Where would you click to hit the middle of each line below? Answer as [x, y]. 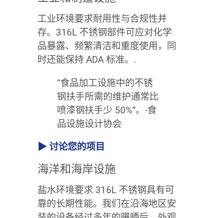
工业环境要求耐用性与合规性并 [102, 19]
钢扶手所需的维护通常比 [108, 96]
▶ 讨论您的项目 [71, 146]
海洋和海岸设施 [76, 169]
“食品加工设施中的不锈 [105, 83]
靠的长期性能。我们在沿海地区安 [107, 203]
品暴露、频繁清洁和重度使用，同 [107, 46]
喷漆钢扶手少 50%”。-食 [107, 110]
